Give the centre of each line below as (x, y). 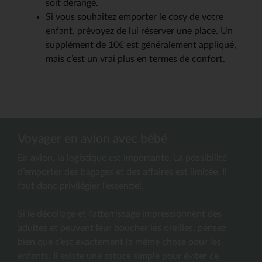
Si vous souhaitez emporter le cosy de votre (135, 17)
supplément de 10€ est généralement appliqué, (141, 45)
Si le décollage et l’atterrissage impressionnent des (120, 214)
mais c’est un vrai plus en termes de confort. (135, 59)
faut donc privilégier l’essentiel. (81, 186)
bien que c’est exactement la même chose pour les (119, 242)
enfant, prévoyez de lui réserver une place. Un (139, 31)
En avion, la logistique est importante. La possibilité (122, 158)
